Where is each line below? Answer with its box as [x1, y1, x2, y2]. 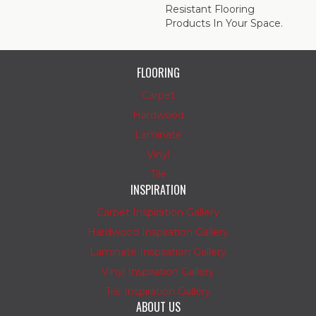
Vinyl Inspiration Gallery [102, 265, 214, 279]
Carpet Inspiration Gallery [97, 206, 219, 219]
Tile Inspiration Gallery [105, 285, 211, 298]
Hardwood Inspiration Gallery [87, 226, 229, 239]
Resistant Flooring [165, 3, 255, 16]
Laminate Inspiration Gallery [90, 245, 226, 259]
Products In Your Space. [165, 17, 283, 30]
